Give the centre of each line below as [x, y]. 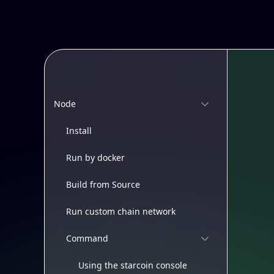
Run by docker [95, 157]
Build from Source [103, 184]
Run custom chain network [121, 211]
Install [79, 131]
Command [87, 238]
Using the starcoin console [133, 265]
